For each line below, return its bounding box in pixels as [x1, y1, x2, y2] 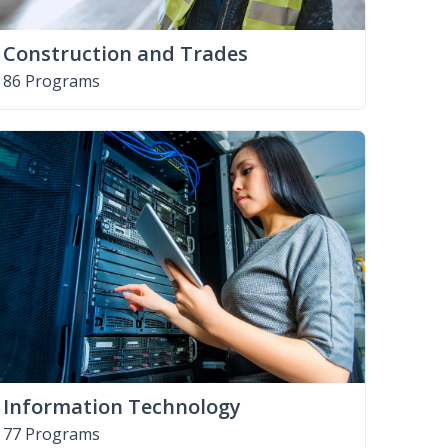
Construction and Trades [2, 39, 248, 67]
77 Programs [2, 422, 100, 445]
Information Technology [2, 392, 241, 420]
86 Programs [2, 69, 100, 92]
